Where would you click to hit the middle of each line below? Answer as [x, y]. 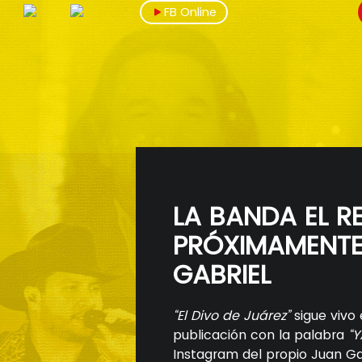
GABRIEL [221, 274]
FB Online [191, 12]
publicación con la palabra [258, 335]
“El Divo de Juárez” [231, 316]
